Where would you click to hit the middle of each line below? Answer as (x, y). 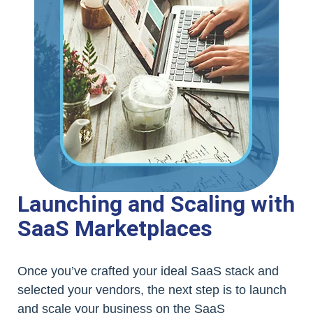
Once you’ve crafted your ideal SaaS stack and (148, 271)
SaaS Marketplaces (115, 228)
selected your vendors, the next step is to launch (152, 290)
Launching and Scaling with (156, 204)
